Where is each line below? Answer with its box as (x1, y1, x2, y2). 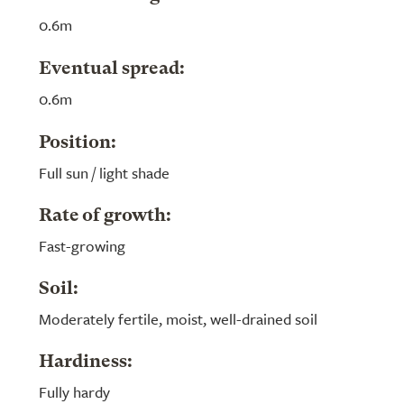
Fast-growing (39, 234, 125, 257)
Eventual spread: (39, 60, 185, 78)
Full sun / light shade (39, 161, 170, 184)
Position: (39, 134, 116, 152)
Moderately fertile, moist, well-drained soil (39, 308, 317, 330)
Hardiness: (39, 353, 133, 372)
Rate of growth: (39, 207, 171, 225)
